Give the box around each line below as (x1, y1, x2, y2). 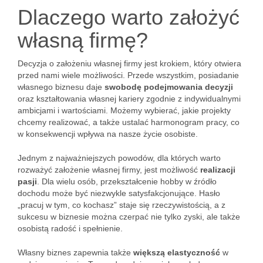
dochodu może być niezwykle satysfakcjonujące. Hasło (18, 188, 220, 198)
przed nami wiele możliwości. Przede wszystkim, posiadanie (18, 70, 239, 80)
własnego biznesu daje (18, 82, 104, 92)
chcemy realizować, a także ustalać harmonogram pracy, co (18, 117, 240, 127)
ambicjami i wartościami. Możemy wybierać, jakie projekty (18, 106, 231, 115)
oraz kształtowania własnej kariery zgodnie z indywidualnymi (18, 94, 241, 103)
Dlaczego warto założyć (18, 5, 240, 29)
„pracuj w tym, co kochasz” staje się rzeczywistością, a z (18, 200, 225, 210)
